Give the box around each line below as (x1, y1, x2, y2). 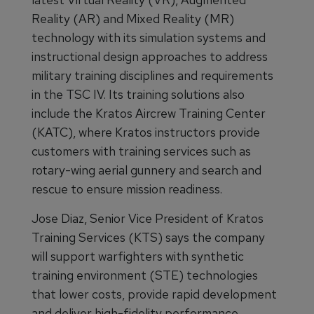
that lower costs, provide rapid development (32, 286, 277, 302)
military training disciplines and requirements (32, 67, 273, 83)
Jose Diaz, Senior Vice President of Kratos (32, 210, 264, 226)
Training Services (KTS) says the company (32, 229, 265, 245)
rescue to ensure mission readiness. (32, 181, 222, 197)
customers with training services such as (32, 143, 251, 159)
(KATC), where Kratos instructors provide (32, 124, 260, 140)
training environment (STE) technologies (32, 267, 258, 283)
